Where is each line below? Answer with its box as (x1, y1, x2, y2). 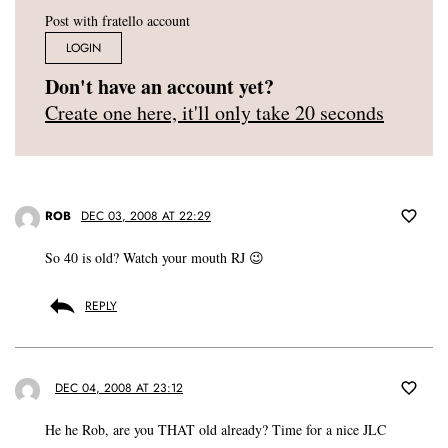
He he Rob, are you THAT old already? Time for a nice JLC (45, 420, 386, 440)
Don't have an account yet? (45, 72, 274, 102)
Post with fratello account (45, 11, 190, 31)
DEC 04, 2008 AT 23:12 (55, 379, 183, 398)
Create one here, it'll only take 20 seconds (45, 99, 384, 127)
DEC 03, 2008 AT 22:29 (81, 207, 211, 226)
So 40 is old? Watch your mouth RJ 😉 (45, 248, 264, 268)
